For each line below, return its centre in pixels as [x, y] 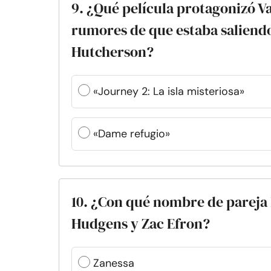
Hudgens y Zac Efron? [141, 224]
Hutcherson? [113, 52]
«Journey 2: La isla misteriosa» [169, 91]
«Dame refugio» [132, 134]
